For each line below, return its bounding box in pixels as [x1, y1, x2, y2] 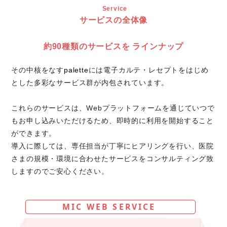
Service [102, 5, 128, 12]
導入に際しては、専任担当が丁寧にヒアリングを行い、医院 [11, 142, 214, 150]
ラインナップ [130, 42, 184, 51]
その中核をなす [11, 66, 64, 74]
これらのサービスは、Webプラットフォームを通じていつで [11, 104, 215, 112]
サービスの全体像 [79, 16, 148, 24]
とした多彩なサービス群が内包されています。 [11, 79, 169, 87]
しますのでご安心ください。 [11, 167, 109, 175]
